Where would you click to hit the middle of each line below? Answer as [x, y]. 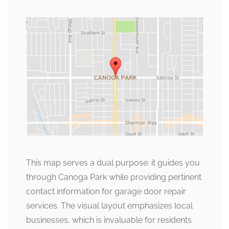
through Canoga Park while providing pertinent [114, 177]
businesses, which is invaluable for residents [109, 220]
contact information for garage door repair [106, 191]
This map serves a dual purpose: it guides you [113, 163]
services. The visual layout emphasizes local [109, 205]
